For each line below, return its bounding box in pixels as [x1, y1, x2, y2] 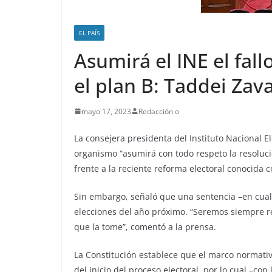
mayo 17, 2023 [81, 106, 131, 117]
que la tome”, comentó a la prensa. [74, 220, 216, 233]
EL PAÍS [79, 28, 100, 37]
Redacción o [138, 106, 179, 117]
